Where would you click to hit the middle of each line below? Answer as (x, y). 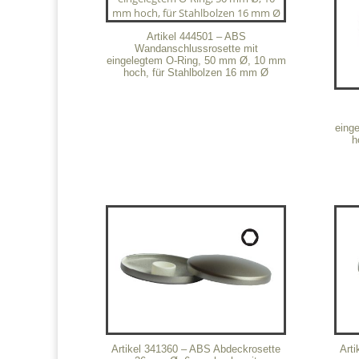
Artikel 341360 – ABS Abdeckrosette (196, 349)
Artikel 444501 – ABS (196, 36)
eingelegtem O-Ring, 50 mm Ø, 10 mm (196, 61)
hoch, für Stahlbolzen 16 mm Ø (196, 73)
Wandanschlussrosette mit (196, 48)
